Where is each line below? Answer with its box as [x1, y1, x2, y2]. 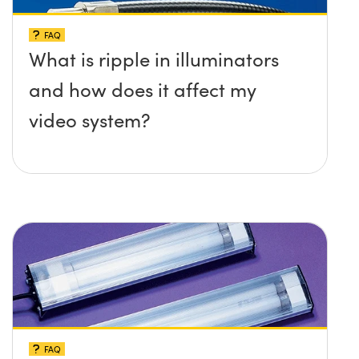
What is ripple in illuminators [29, 46, 279, 72]
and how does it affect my [29, 76, 256, 103]
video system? [29, 107, 151, 133]
